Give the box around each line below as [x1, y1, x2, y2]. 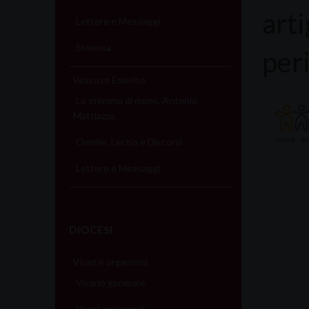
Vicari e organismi [72, 255, 148, 268]
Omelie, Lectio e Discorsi [76, 135, 183, 148]
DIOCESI [69, 222, 113, 236]
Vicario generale [76, 276, 146, 288]
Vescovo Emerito [72, 73, 146, 86]
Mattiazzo [72, 109, 115, 121]
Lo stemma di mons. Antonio [76, 94, 198, 106]
